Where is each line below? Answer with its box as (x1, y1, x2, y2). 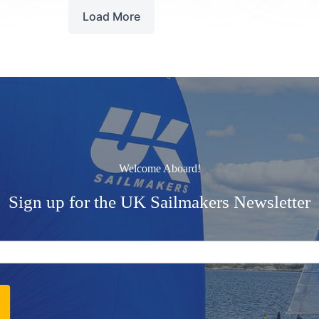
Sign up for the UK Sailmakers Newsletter (9, 192, 310, 212)
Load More (83, 9, 141, 23)
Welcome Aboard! (118, 162, 201, 175)
